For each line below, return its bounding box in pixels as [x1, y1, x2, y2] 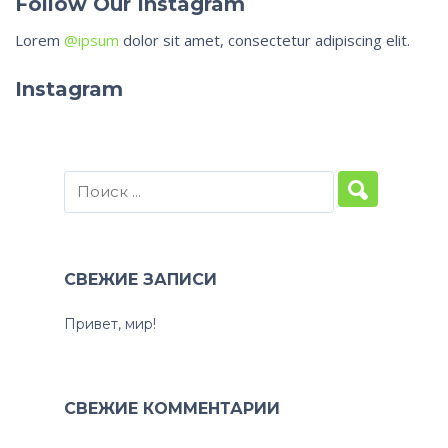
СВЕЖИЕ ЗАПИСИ [64, 270, 217, 290]
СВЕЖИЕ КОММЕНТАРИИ [64, 399, 280, 419]
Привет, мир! [64, 315, 156, 334]
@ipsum [64, 30, 119, 51]
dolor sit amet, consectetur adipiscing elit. [119, 30, 410, 51]
